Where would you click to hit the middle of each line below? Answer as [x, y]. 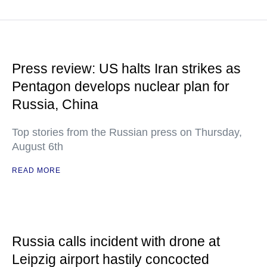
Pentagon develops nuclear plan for [121, 86]
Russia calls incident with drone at [116, 241]
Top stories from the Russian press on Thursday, [127, 132]
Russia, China [55, 104]
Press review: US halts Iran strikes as [126, 69]
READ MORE [36, 170]
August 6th [38, 147]
